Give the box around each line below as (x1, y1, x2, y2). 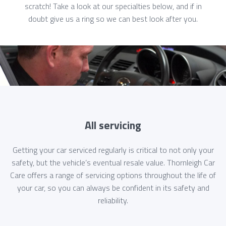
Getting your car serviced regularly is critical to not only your (12, 144, 214, 156)
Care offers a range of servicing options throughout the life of (10, 169, 216, 182)
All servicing (85, 117, 141, 133)
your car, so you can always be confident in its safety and (17, 182, 209, 194)
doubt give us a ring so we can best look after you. (28, 13, 198, 25)
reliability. (98, 194, 128, 207)
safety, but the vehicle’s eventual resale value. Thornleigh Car (11, 156, 215, 169)
